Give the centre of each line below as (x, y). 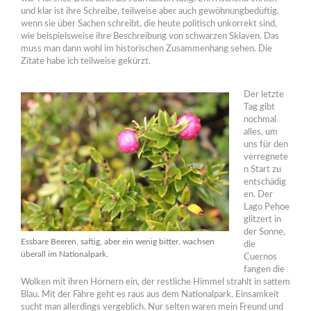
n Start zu (262, 169)
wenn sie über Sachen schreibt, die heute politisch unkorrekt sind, (149, 24)
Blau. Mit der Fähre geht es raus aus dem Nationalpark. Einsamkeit (150, 294)
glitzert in (262, 219)
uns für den (266, 144)
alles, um (260, 132)
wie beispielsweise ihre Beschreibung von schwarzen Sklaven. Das (150, 36)
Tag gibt (259, 107)
